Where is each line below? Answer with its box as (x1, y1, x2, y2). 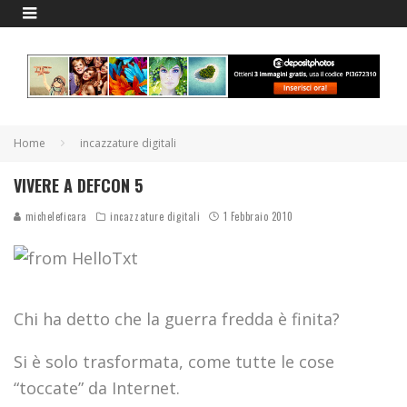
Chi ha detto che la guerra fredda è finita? (14, 307, 340, 330)
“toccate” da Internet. (14, 376, 180, 399)
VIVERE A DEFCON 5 (14, 173, 143, 197)
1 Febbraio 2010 (223, 208, 293, 223)
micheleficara (22, 208, 87, 223)
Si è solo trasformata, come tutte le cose (14, 350, 334, 372)
